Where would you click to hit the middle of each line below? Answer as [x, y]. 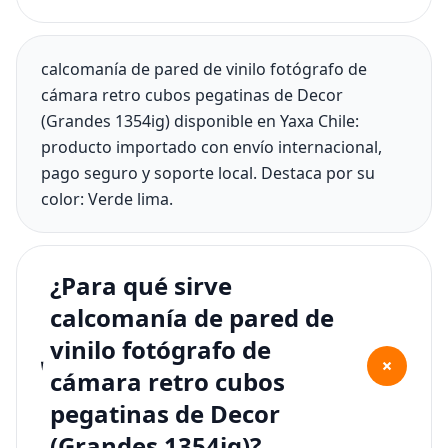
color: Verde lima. [107, 199]
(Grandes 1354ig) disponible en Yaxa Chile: [200, 121]
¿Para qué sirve [140, 286]
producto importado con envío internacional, [211, 147]
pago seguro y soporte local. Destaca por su [208, 173]
